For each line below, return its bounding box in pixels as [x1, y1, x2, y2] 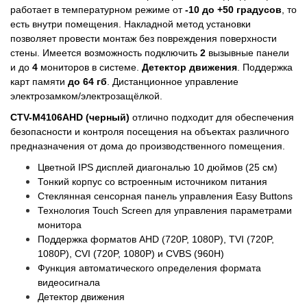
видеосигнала [38, 277, 100, 288]
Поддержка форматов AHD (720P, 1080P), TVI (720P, [38, 234, 274, 245]
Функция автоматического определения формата [38, 262, 261, 274]
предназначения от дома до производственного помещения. [10, 140, 285, 152]
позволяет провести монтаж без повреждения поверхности [10, 33, 277, 45]
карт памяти [10, 76, 68, 88]
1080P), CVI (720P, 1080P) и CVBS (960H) [38, 248, 224, 260]
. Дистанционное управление [107, 76, 238, 88]
